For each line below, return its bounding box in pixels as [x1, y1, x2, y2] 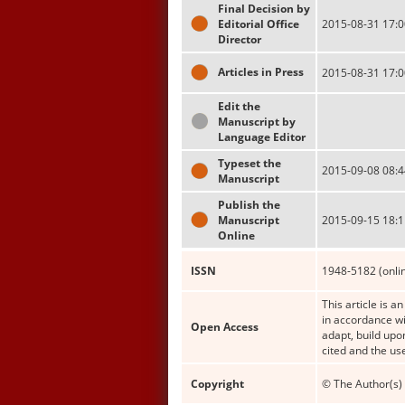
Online [218, 228, 255, 243]
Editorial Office [218, 16, 299, 32]
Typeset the [218, 155, 281, 171]
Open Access [191, 319, 259, 334]
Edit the [218, 99, 260, 114]
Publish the [218, 197, 280, 212]
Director [218, 32, 261, 47]
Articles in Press [218, 64, 304, 80]
